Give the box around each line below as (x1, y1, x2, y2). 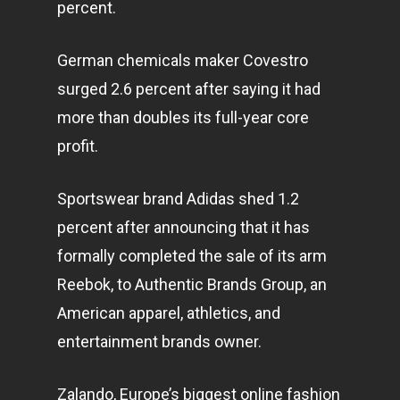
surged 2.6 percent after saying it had (57, 79, 321, 98)
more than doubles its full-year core (57, 108, 309, 127)
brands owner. (158, 332, 262, 351)
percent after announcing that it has (57, 218, 310, 237)
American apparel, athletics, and (57, 304, 280, 322)
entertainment (57, 332, 158, 351)
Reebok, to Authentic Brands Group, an (57, 275, 327, 294)
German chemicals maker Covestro (57, 51, 308, 70)
